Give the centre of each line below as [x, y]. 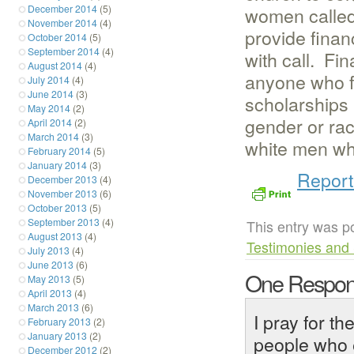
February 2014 [59, 150]
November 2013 [62, 193]
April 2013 [50, 292]
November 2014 [62, 22]
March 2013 [53, 307]
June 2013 [51, 264]
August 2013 [55, 235]
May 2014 [49, 107]
